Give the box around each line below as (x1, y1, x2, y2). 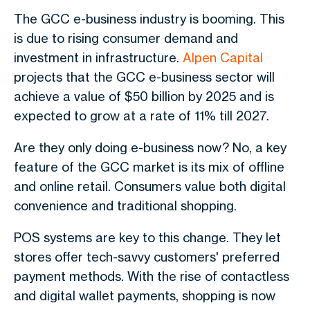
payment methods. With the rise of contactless (14, 268, 289, 284)
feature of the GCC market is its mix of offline (14, 159, 284, 174)
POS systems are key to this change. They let (14, 230, 281, 245)
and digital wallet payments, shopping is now (14, 288, 275, 303)
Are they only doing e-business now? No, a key (14, 140, 286, 155)
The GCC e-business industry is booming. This (14, 11, 284, 26)
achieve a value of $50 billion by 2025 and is (14, 89, 274, 104)
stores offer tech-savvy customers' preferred (14, 249, 280, 264)
